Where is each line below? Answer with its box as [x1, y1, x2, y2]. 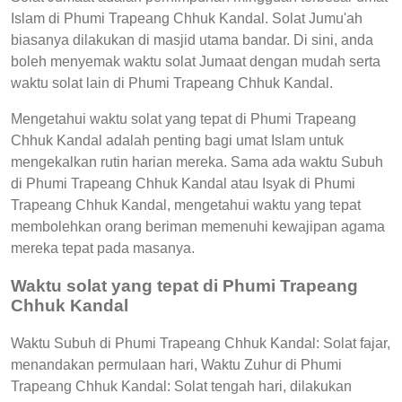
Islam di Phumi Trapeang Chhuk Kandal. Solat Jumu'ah [11, 11, 363, 27]
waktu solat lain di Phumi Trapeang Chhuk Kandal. [11, 75, 333, 92]
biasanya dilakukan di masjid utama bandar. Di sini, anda [11, 32, 373, 48]
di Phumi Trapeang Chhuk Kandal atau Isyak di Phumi [11, 176, 355, 192]
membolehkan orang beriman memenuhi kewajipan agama [11, 219, 385, 235]
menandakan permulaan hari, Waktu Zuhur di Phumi [11, 356, 342, 372]
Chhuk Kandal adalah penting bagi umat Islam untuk [11, 133, 344, 149]
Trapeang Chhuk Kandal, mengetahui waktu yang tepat [11, 197, 361, 214]
